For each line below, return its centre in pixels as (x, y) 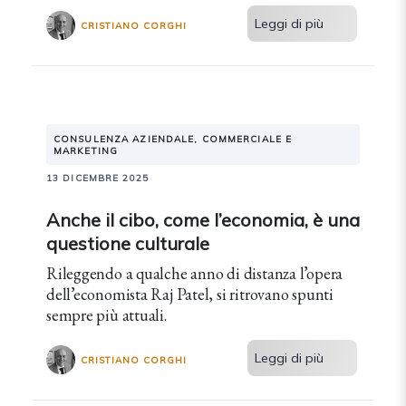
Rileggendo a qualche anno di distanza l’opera (195, 273)
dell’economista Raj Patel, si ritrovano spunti (190, 294)
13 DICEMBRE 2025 (97, 178)
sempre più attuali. (106, 315)
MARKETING (86, 151)
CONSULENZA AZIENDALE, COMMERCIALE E (173, 139)
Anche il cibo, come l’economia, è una (203, 220)
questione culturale (128, 243)
